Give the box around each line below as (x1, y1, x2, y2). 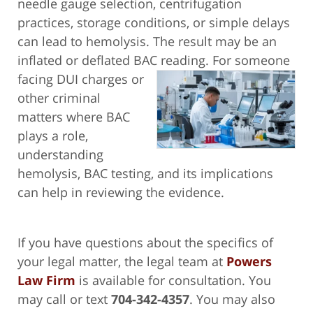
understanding (17, 146, 103, 163)
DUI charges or (57, 71, 144, 88)
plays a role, (17, 127, 88, 145)
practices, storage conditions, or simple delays (17, 14, 290, 31)
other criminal (17, 89, 101, 107)
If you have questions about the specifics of (17, 234, 273, 252)
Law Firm (17, 272, 75, 289)
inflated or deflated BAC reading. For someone (17, 52, 290, 69)
